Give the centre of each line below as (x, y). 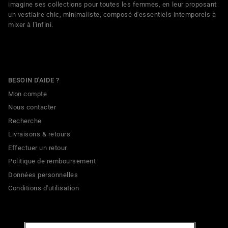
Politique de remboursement (52, 161)
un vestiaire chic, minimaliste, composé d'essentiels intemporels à (112, 14)
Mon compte (28, 94)
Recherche (25, 121)
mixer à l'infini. (31, 24)
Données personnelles (43, 175)
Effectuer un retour (38, 148)
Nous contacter (32, 107)
